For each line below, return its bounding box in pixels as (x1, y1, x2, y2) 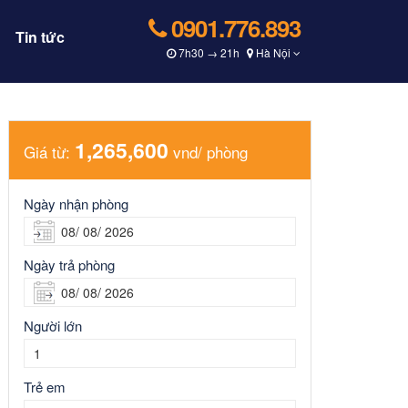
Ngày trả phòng (24, 255, 115, 274)
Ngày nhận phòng (24, 194, 128, 213)
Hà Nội (256, 45, 291, 60)
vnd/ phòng (168, 140, 248, 163)
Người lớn (24, 316, 82, 335)
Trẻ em (24, 377, 66, 396)
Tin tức (15, 26, 65, 47)
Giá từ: (24, 140, 75, 163)
